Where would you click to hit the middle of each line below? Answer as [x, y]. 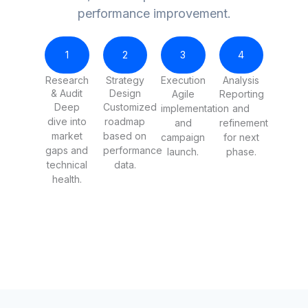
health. [67, 179]
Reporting [241, 93]
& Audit [67, 93]
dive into [67, 121]
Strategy [125, 80]
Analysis [241, 80]
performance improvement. [154, 13]
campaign [183, 137]
